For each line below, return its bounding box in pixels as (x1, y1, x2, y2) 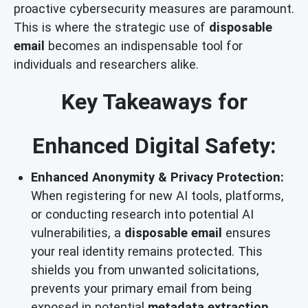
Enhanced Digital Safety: (32, 133, 276, 159)
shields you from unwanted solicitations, (31, 263, 259, 278)
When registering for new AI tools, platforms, (31, 188, 284, 203)
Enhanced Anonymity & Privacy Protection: (31, 170, 284, 185)
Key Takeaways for (60, 89, 247, 115)
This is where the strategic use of (14, 19, 209, 34)
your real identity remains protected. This (31, 244, 263, 259)
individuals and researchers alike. (14, 56, 199, 71)
